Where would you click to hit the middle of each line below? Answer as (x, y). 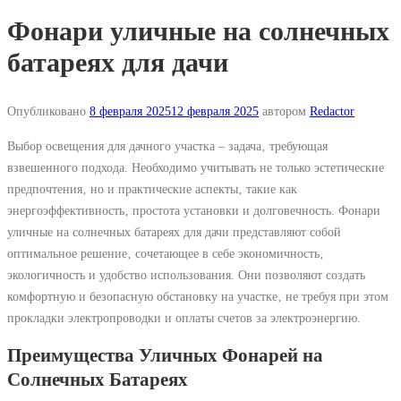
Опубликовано (48, 111)
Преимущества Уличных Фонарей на (165, 356)
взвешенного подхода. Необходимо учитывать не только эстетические (196, 167)
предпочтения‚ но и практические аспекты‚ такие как (152, 188)
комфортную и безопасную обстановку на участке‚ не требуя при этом (198, 296)
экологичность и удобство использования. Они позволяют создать (186, 274)
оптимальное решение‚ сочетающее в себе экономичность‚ (166, 253)
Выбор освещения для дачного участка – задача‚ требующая (167, 145)
